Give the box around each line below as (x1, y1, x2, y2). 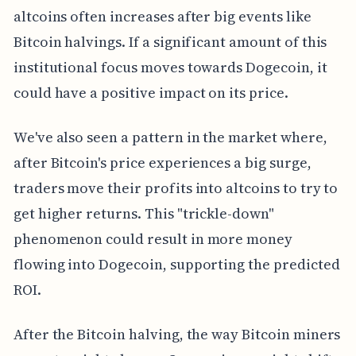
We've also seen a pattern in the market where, (13, 126, 327, 147)
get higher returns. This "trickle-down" (13, 203, 274, 223)
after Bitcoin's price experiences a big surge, (13, 152, 311, 172)
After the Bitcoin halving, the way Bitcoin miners (13, 323, 341, 344)
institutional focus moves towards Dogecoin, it (13, 56, 327, 77)
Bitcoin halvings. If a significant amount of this (13, 31, 327, 52)
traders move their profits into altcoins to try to (13, 177, 339, 198)
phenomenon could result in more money (13, 228, 293, 249)
